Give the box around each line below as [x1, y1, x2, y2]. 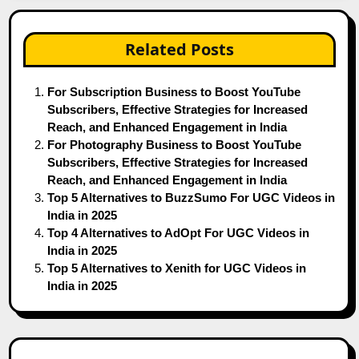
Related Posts [125, 38, 234, 60]
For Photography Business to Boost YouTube [47, 137, 302, 151]
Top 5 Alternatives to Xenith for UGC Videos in [47, 260, 307, 275]
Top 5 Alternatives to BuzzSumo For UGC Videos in [47, 190, 336, 204]
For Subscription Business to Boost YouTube [47, 84, 301, 99]
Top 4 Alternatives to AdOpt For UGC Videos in [47, 225, 310, 240]
